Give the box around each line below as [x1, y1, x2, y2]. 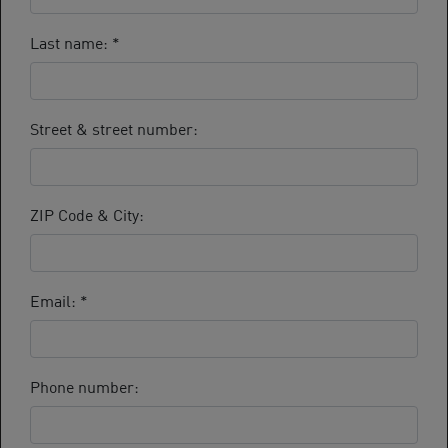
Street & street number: [30, 116, 198, 139]
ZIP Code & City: [30, 202, 144, 225]
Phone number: [30, 374, 139, 397]
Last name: [30, 30, 112, 53]
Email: [30, 288, 80, 311]
